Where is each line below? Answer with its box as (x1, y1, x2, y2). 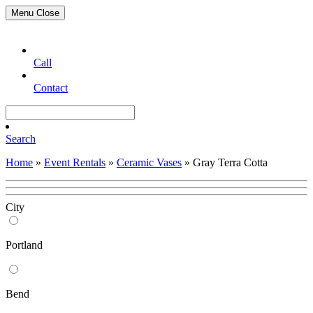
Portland (6, 239, 43, 251)
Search (6, 133, 36, 145)
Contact (34, 82, 68, 94)
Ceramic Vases (117, 156, 182, 168)
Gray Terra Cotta (193, 156, 268, 168)
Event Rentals (44, 156, 105, 168)
